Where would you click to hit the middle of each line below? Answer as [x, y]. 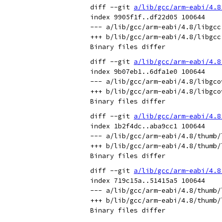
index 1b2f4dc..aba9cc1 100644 [148, 126]
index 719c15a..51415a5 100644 [148, 181]
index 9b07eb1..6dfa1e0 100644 [148, 72]
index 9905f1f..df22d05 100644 [148, 17]
